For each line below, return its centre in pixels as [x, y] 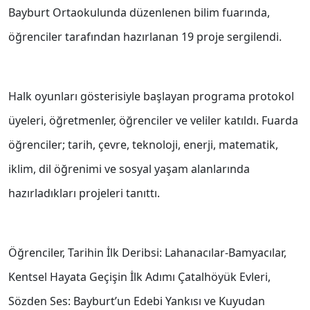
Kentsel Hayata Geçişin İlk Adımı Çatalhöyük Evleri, [139, 277]
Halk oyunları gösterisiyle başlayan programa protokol [151, 97]
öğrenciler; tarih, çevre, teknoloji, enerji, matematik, [143, 145]
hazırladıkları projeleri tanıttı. [84, 193]
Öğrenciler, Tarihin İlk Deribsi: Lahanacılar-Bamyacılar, [147, 253]
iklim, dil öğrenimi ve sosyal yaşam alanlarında [129, 169]
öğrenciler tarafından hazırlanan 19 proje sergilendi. [145, 37]
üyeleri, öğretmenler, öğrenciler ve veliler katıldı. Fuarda [153, 121]
